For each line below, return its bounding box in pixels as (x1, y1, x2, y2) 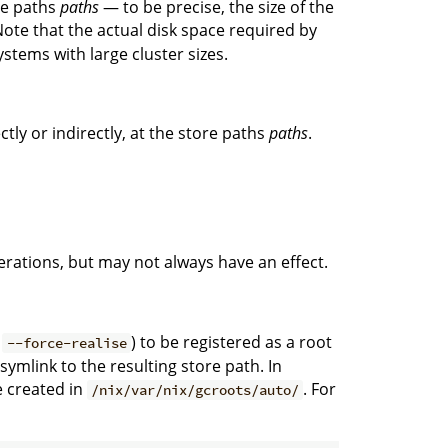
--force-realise (6, 334, 127, 353)
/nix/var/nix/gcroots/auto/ (91, 381, 300, 400)
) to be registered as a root (130, 331, 332, 354)
